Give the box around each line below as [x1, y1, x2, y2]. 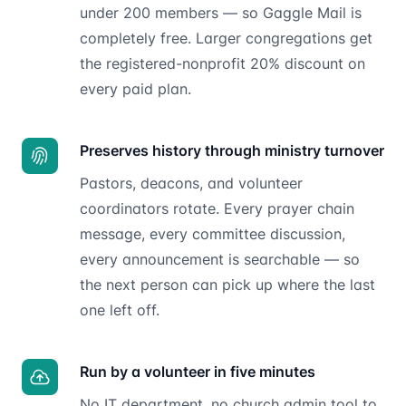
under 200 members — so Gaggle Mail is [80, 3, 362, 22]
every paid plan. [80, 79, 191, 98]
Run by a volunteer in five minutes [80, 362, 315, 381]
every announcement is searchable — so [80, 249, 360, 268]
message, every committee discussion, [80, 224, 345, 243]
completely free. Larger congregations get [80, 28, 372, 47]
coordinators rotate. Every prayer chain [80, 198, 354, 217]
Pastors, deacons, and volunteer [80, 173, 303, 192]
